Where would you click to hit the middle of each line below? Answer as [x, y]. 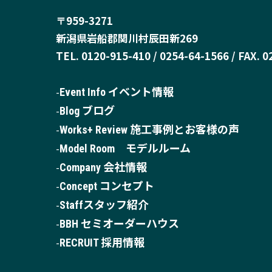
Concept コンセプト [107, 186]
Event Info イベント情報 [117, 92]
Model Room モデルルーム [125, 148]
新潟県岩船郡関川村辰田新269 [127, 38]
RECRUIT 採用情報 [102, 242]
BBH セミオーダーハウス [119, 223]
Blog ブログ [87, 110]
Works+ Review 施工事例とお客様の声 [149, 129]
